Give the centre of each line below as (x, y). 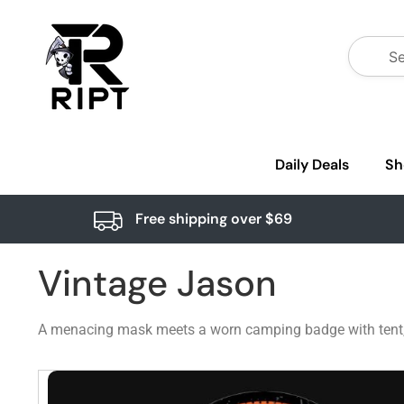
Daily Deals (312, 165)
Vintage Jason (157, 283)
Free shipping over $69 (213, 219)
